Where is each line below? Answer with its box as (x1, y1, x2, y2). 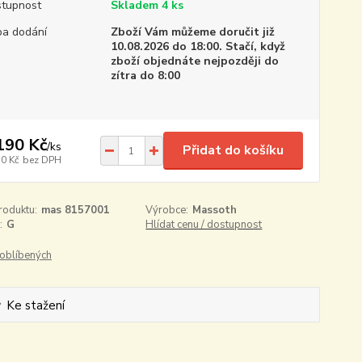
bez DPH (22, 153, 61, 166)
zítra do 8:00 (110, 68, 180, 83)
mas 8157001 (40, 203, 110, 217)
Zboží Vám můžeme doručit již (110, 24, 275, 40)
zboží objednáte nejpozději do (110, 53, 279, 69)
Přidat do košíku (182, 141, 284, 159)
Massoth (192, 203, 238, 217)
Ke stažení (6, 297, 65, 314)
